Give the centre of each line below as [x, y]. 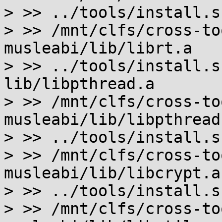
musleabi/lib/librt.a [98, 48]
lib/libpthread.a [79, 84]
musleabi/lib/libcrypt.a [112, 173]
